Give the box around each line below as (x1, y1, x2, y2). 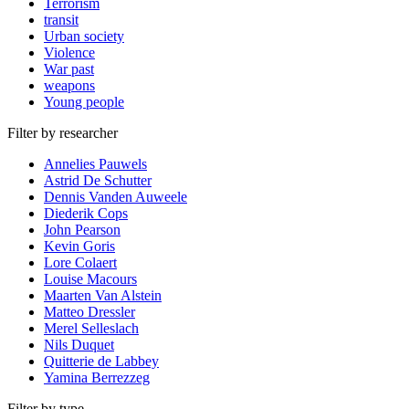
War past (44, 60, 94, 77)
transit (44, 11, 79, 27)
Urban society (44, 27, 124, 44)
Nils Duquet (44, 336, 114, 352)
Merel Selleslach (44, 320, 139, 336)
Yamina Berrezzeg (44, 369, 150, 385)
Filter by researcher (7, 124, 118, 141)
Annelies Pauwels (44, 155, 147, 172)
